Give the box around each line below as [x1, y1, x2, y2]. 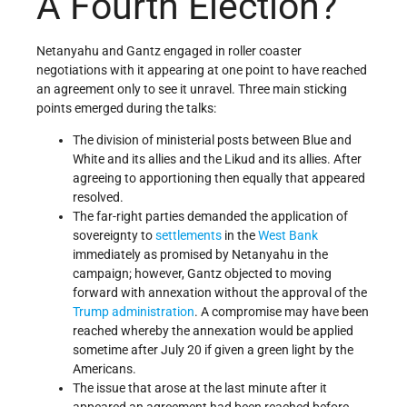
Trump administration [73, 303, 194, 319]
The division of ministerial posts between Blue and [73, 132, 352, 147]
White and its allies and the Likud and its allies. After [73, 151, 362, 166]
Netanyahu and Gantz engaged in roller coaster [36, 43, 302, 58]
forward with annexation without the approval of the [73, 284, 367, 300]
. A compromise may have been [194, 303, 369, 319]
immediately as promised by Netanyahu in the [73, 246, 328, 262]
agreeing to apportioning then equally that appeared [73, 170, 365, 185]
